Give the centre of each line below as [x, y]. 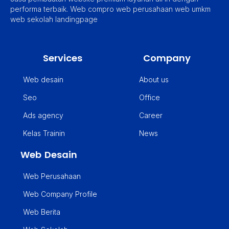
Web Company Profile [60, 194]
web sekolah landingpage [55, 19]
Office [150, 98]
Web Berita [42, 212]
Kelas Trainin [44, 133]
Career [151, 116]
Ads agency [43, 116]
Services [62, 58]
